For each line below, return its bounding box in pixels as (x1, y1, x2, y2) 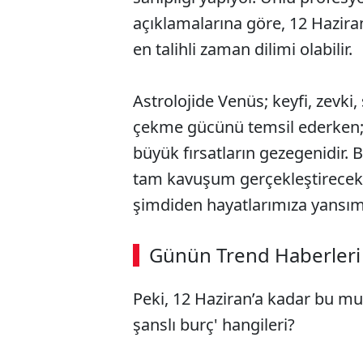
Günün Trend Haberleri (149, 241, 361, 268)
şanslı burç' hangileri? (133, 313, 295, 335)
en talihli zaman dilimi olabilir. (133, 37, 352, 60)
